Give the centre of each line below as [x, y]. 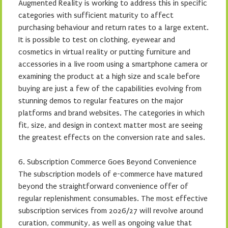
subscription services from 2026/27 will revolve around [111, 210]
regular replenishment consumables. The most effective [113, 198]
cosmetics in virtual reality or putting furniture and [104, 52]
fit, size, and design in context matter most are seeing [110, 125]
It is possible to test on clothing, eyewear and [97, 39]
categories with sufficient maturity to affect [96, 15]
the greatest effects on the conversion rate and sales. [112, 137]
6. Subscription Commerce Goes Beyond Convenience [107, 162]
